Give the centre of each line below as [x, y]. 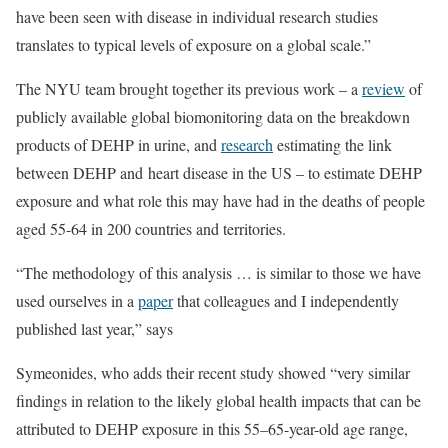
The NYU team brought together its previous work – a [189, 88]
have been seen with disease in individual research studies [197, 16]
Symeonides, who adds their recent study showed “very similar [213, 372]
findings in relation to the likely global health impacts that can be [218, 400]
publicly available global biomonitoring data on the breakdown [213, 116]
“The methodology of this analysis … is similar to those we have [218, 272]
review [383, 88]
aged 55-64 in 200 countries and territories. [151, 228]
